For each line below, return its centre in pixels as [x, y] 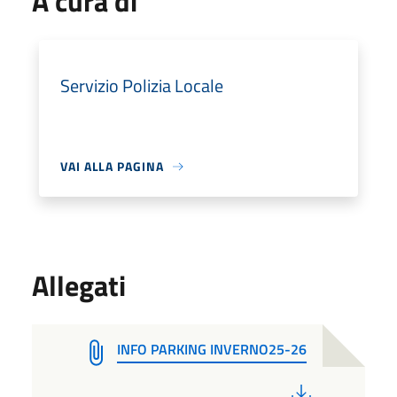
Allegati [79, 285]
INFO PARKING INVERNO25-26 [212, 349]
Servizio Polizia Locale [142, 86]
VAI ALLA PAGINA [112, 166]
